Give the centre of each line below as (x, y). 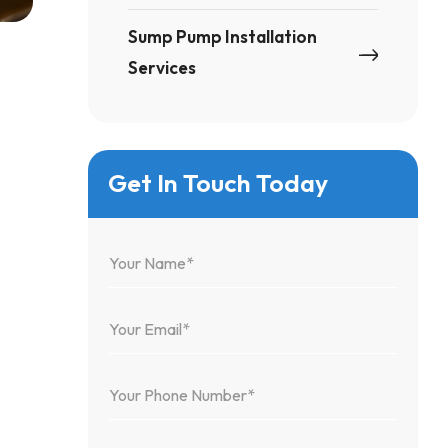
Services (162, 67)
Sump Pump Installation (223, 36)
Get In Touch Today (218, 183)
